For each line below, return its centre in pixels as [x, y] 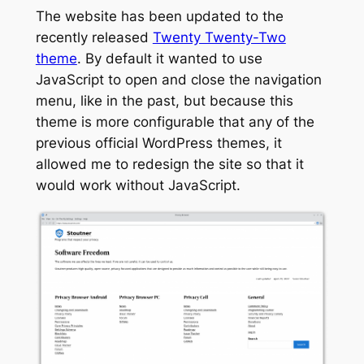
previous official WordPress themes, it [158, 143]
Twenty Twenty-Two [219, 37]
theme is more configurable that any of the [175, 121]
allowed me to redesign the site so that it [169, 164]
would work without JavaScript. [138, 185]
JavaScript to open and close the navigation [178, 79]
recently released [94, 37]
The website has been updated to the [159, 16]
